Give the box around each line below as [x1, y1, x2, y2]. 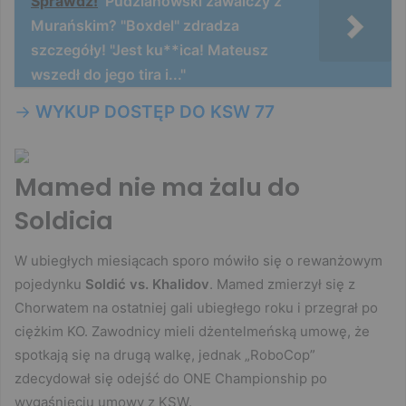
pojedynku [14, 275, 85, 294]
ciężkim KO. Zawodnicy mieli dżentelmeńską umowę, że [14, 323, 370, 341]
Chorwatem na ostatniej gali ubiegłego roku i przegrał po [14, 299, 378, 317]
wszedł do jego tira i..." [31, 64, 186, 83]
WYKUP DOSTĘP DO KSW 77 [35, 101, 275, 122]
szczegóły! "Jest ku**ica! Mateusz [31, 40, 268, 59]
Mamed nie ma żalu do [14, 169, 300, 204]
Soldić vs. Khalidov [85, 275, 209, 294]
